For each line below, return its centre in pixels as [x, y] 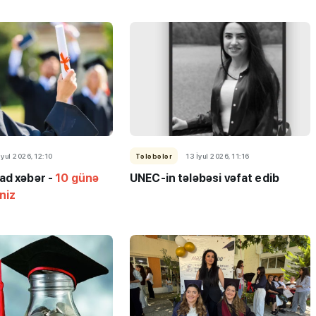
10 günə [76, 178]
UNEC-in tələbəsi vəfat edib [205, 178]
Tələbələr [154, 156]
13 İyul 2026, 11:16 [218, 156]
